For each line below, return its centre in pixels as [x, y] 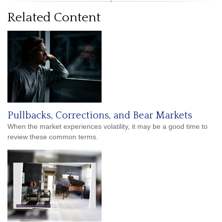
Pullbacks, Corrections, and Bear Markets [100, 115]
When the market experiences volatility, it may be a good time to [108, 126]
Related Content [54, 18]
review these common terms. [53, 137]
